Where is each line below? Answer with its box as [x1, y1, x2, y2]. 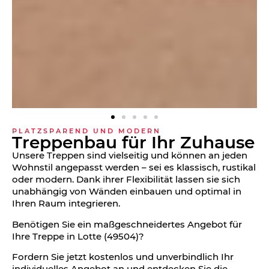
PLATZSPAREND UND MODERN [12, 126, 161, 135]
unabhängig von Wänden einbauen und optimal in [12, 186, 241, 198]
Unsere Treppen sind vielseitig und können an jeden [12, 150, 247, 162]
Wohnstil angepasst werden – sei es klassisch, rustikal [12, 162, 256, 174]
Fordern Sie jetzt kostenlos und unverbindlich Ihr [12, 251, 234, 263]
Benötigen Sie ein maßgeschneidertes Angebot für [12, 218, 242, 230]
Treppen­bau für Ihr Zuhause [12, 132, 255, 153]
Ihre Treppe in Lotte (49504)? [12, 230, 144, 242]
